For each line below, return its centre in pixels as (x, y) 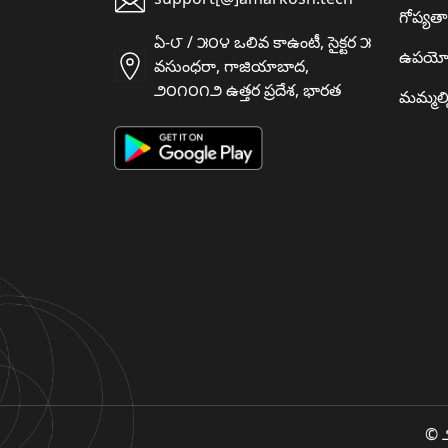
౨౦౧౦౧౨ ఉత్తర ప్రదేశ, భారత (247, 89)
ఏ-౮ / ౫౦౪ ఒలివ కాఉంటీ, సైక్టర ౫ (262, 41)
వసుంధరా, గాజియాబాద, (231, 65)
